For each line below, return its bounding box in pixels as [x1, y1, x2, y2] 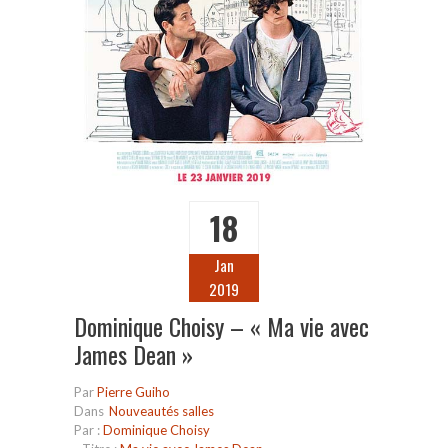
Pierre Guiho [97, 384, 170, 401]
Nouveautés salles [109, 403, 214, 420]
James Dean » [74, 336, 193, 373]
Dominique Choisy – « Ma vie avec [74, 308, 369, 345]
